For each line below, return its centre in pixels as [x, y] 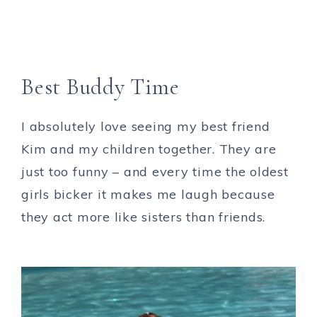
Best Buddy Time [100, 86]
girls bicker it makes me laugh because [148, 194]
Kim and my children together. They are [149, 149]
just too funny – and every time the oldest [155, 171]
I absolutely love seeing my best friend [146, 126]
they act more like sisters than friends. [143, 217]
